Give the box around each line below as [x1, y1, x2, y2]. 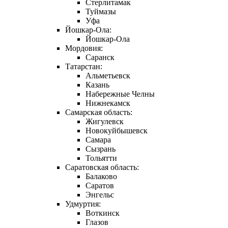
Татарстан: [65, 62, 102, 71]
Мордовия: [65, 44, 103, 53]
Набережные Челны [85, 90, 155, 99]
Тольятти [85, 154, 117, 163]
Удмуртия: [65, 199, 101, 209]
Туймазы [85, 7, 116, 16]
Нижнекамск [85, 99, 130, 108]
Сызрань [85, 145, 116, 154]
